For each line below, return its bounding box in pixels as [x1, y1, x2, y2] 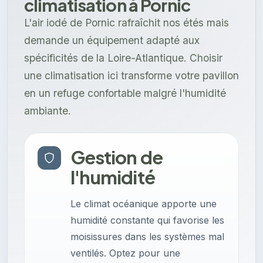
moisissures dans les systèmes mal [70, 231, 224, 243]
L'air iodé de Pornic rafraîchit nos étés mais [24, 16, 229, 29]
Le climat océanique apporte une [70, 198, 217, 210]
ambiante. [24, 104, 71, 117]
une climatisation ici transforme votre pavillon [24, 69, 239, 82]
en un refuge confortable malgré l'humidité [24, 87, 226, 100]
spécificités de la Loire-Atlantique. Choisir [24, 52, 222, 65]
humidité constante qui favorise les [70, 214, 224, 227]
